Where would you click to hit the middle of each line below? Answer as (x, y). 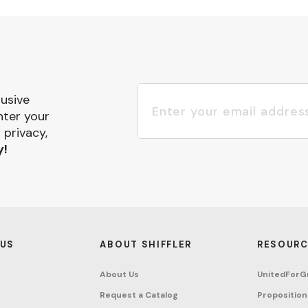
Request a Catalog (139, 295)
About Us (120, 274)
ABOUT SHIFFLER (146, 244)
